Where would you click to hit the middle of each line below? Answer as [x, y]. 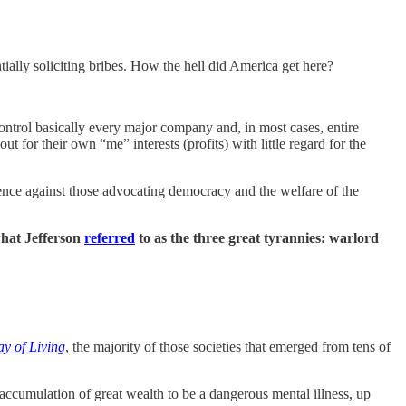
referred [110, 237]
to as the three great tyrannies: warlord [257, 237]
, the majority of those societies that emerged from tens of [228, 346]
